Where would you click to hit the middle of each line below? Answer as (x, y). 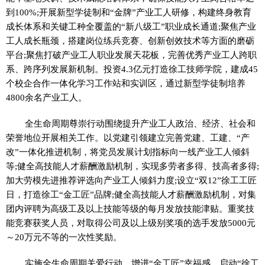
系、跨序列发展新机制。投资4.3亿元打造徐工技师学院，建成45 (132, 69)
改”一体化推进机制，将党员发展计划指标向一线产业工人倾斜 (128, 152)
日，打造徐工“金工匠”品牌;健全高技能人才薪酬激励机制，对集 (131, 194)
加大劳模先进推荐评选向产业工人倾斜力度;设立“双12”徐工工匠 (131, 180)
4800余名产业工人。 (46, 97)
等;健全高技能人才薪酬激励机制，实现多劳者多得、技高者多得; (132, 166)
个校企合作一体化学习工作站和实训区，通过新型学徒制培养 (126, 83)
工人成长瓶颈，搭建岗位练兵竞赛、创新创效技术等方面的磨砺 (130, 41)
